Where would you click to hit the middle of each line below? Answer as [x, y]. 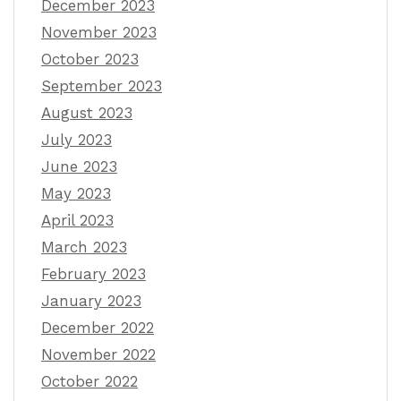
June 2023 [79, 167]
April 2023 [77, 221]
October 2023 [90, 60]
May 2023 [76, 194]
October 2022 [90, 382]
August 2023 [87, 113]
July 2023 [77, 140]
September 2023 [102, 86]
